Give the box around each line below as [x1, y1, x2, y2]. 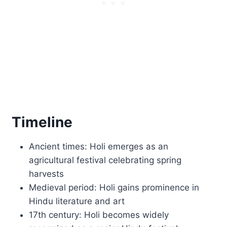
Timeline [12, 113, 73, 131]
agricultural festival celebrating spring [29, 155, 182, 165]
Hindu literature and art [29, 196, 125, 206]
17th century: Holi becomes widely [29, 209, 169, 220]
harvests [29, 168, 64, 179]
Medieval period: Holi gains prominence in [29, 182, 200, 193]
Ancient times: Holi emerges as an [29, 141, 169, 152]
